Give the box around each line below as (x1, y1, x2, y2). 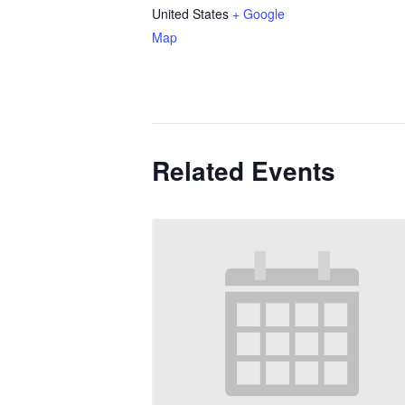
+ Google (232, 5, 285, 23)
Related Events (152, 152, 335, 189)
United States (152, 5, 229, 23)
